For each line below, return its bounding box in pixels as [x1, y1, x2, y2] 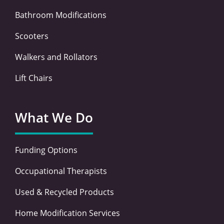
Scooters [15, 30, 48, 41]
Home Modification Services [15, 207, 120, 218]
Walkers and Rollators [15, 51, 97, 62]
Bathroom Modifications [15, 9, 106, 20]
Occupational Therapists [15, 165, 107, 176]
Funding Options [15, 144, 77, 155]
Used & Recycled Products [15, 186, 114, 197]
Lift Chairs [15, 72, 52, 83]
